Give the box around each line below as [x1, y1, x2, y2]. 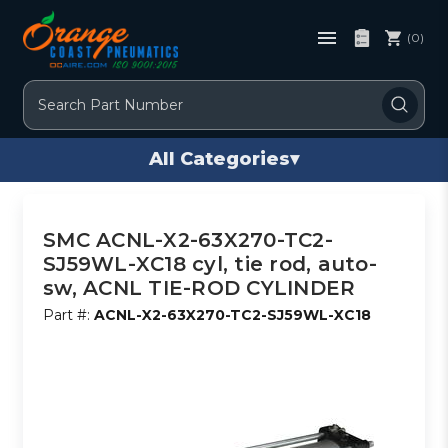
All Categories [149, 148, 290, 171]
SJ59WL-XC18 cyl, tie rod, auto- [43, 251, 377, 276]
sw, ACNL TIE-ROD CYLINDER [43, 275, 356, 300]
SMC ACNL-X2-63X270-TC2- [43, 227, 333, 252]
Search [24, 81, 73, 100]
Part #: [43, 305, 95, 324]
